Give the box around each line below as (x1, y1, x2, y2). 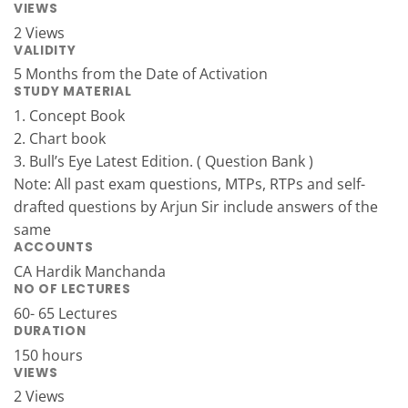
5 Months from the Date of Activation (14, 64, 268, 85)
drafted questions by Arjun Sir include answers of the (14, 197, 378, 218)
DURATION (14, 321, 87, 340)
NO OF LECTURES (14, 280, 131, 299)
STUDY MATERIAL (14, 83, 132, 101)
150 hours (14, 344, 83, 365)
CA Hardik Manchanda (14, 261, 166, 282)
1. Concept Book (14, 106, 125, 127)
